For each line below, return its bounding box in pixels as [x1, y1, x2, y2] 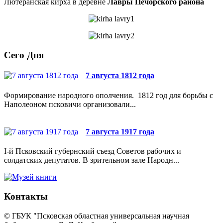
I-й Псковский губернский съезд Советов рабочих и [4, 147, 181, 156]
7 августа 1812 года [86, 71, 154, 80]
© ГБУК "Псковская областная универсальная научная [4, 211, 189, 220]
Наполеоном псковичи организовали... [4, 100, 136, 109]
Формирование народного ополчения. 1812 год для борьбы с [4, 91, 213, 100]
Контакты [4, 191, 48, 202]
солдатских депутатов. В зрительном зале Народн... [4, 156, 179, 165]
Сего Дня [4, 50, 44, 61]
